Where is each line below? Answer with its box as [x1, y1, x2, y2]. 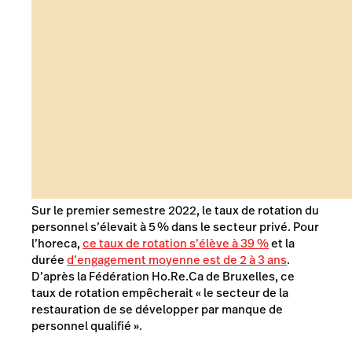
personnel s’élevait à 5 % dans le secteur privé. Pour [31, 218, 319, 235]
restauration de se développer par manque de [31, 300, 283, 317]
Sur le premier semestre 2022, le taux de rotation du [31, 201, 319, 218]
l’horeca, [31, 234, 82, 251]
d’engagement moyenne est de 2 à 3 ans [67, 251, 287, 268]
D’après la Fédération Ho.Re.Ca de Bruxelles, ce [31, 267, 295, 284]
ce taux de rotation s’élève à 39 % [82, 234, 269, 251]
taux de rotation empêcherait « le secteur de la [31, 284, 288, 301]
